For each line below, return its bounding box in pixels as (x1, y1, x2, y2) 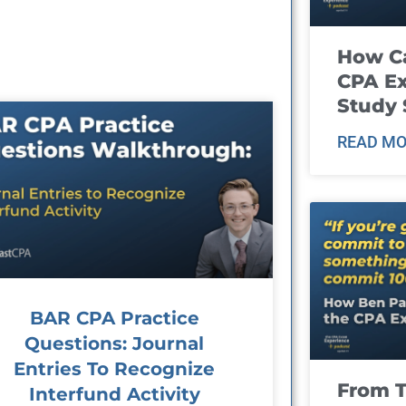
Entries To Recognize (14, 358, 216, 381)
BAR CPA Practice (29, 307, 199, 330)
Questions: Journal (24, 333, 205, 355)
